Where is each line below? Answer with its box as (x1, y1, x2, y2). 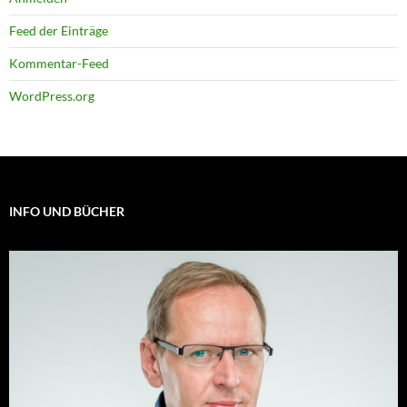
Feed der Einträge (9, 22, 108, 38)
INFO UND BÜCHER (9, 203, 124, 219)
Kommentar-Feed (9, 55, 109, 71)
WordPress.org (9, 87, 94, 104)
